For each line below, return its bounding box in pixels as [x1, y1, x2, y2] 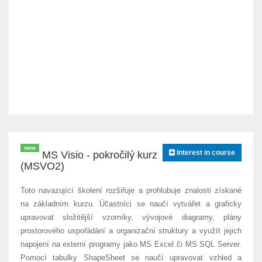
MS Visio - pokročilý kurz [42, 149, 157, 161]
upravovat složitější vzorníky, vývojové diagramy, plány [20, 213, 242, 222]
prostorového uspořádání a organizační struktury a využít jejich [20, 226, 242, 235]
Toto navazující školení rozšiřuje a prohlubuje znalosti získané [20, 186, 242, 195]
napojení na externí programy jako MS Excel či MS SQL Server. [20, 240, 242, 249]
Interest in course [175, 149, 235, 157]
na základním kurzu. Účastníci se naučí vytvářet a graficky [20, 199, 242, 208]
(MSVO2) [20, 160, 64, 172]
